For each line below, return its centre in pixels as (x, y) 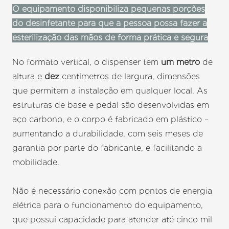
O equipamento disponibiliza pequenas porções (109, 9)
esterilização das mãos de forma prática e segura (110, 38)
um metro (182, 62)
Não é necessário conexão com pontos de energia (112, 191)
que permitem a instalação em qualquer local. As (110, 91)
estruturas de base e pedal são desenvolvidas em (111, 105)
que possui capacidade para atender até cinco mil (112, 220)
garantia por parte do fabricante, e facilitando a (107, 148)
